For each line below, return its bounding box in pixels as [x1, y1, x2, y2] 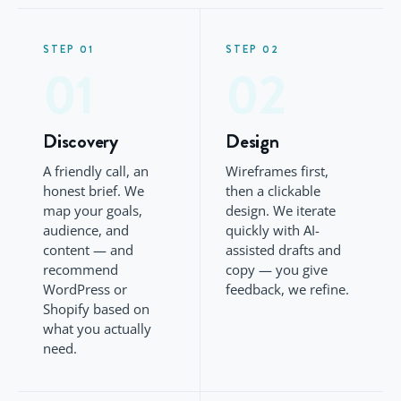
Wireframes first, [226, 162, 328, 180]
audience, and [43, 221, 129, 239]
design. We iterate [226, 201, 336, 219]
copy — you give [226, 260, 328, 278]
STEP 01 [43, 40, 94, 57]
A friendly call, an [43, 162, 149, 180]
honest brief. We [43, 182, 144, 200]
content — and [43, 241, 133, 259]
